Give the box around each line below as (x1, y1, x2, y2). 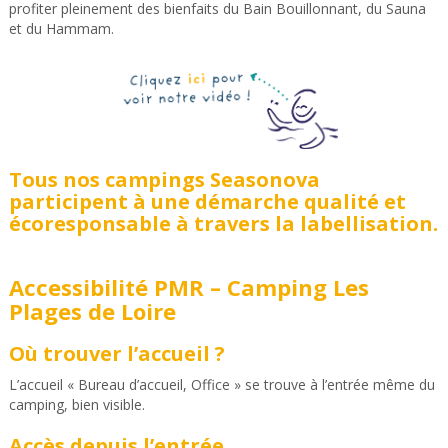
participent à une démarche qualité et (8, 187, 406, 215)
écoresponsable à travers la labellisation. (8, 209, 438, 237)
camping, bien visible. (8, 394, 145, 414)
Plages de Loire (8, 295, 176, 326)
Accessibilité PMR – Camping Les (8, 271, 369, 302)
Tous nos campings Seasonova (8, 165, 320, 193)
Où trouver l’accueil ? (8, 339, 225, 367)
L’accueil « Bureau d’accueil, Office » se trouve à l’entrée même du (8, 374, 435, 394)
